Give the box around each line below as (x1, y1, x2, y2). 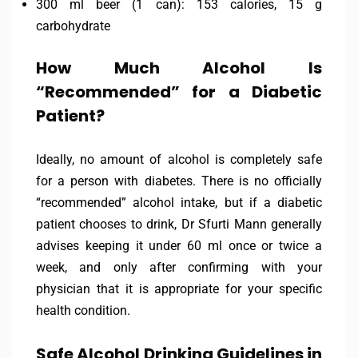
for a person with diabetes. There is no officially (36, 173, 322, 189)
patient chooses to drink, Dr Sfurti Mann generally (36, 217, 322, 233)
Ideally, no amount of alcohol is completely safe (36, 152, 322, 168)
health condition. (36, 303, 130, 319)
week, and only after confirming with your (36, 260, 322, 276)
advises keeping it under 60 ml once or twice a (36, 238, 322, 254)
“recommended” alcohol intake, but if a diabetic (36, 195, 322, 211)
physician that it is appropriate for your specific (36, 281, 322, 297)
